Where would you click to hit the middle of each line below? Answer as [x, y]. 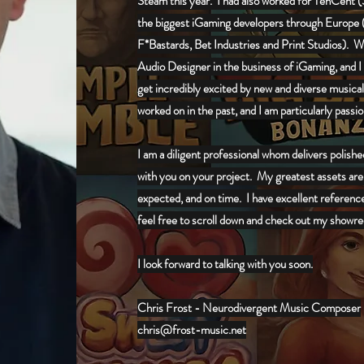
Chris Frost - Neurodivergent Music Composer [249, 308]
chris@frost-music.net [191, 330]
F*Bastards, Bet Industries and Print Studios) [241, 45]
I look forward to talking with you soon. [225, 264]
